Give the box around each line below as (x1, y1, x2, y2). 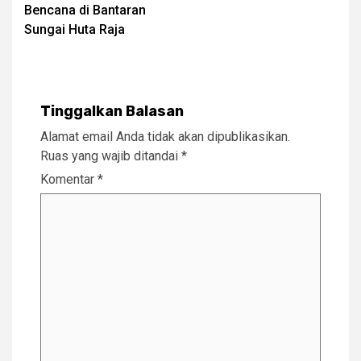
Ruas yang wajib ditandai (40, 147, 181, 164)
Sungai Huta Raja (24, 21, 125, 37)
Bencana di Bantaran (24, 2, 146, 18)
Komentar (40, 171, 98, 187)
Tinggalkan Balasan (40, 102, 184, 120)
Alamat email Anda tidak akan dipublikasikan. (40, 128, 290, 144)
